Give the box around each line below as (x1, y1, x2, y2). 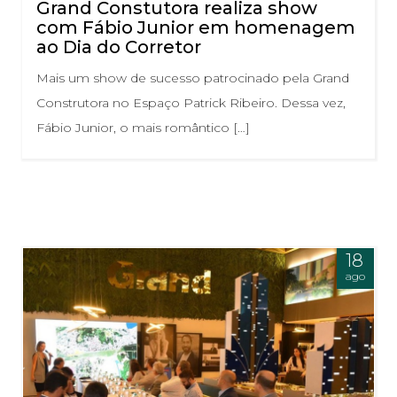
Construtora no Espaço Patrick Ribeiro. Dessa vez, (36, 94, 346, 111)
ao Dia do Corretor (36, 35, 201, 58)
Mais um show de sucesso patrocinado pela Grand (36, 69, 349, 86)
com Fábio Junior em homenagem (36, 16, 355, 38)
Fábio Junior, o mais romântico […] (36, 119, 250, 136)
